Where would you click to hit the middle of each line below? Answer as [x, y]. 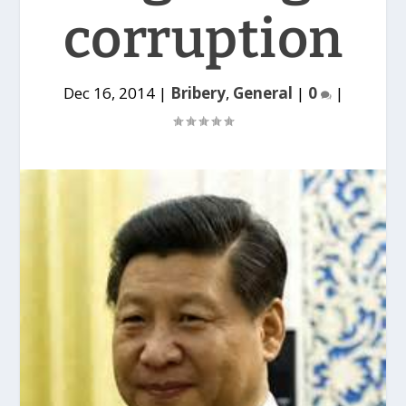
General [262, 93]
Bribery [198, 93]
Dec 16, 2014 [109, 93]
